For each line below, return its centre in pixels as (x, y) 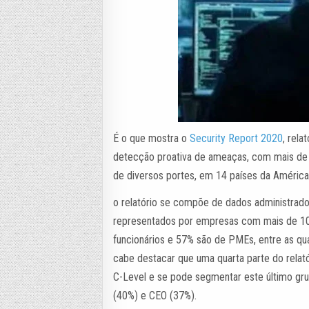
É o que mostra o (152, 138)
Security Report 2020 (237, 138)
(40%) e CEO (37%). (155, 296)
